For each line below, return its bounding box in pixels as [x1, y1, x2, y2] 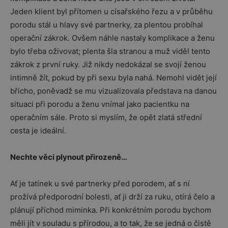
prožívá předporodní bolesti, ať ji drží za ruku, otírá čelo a [10, 192, 215, 202]
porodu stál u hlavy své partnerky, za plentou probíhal [10, 20, 203, 30]
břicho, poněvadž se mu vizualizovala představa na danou [10, 86, 217, 96]
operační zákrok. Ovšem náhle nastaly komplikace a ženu [10, 33, 215, 43]
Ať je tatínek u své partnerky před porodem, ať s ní [10, 179, 190, 188]
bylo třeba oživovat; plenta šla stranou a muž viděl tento [10, 46, 210, 56]
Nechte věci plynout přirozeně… [10, 152, 127, 162]
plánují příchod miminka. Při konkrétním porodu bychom [10, 205, 211, 215]
